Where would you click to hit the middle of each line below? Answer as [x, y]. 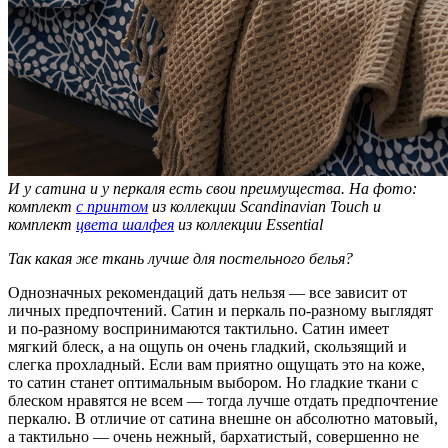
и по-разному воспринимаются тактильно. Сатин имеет [198, 328]
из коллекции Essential [248, 224]
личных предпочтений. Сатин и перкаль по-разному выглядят [220, 310]
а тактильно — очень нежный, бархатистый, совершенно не [213, 436]
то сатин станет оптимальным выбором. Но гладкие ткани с [213, 382]
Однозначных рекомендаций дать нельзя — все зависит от [207, 292]
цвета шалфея [125, 224]
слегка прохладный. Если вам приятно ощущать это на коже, [216, 364]
